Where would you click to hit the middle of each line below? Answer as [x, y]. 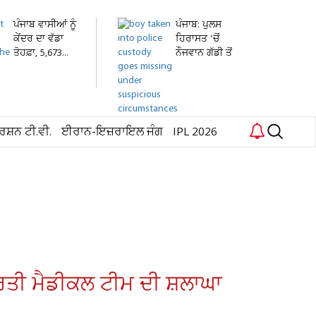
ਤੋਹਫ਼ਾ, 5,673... [41, 53]
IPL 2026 [195, 132]
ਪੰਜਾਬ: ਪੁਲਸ [199, 25]
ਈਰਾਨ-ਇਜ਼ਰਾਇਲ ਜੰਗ [112, 132]
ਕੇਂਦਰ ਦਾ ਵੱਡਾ [38, 39]
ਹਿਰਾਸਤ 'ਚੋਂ [197, 39]
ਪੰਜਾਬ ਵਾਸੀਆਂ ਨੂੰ [45, 25]
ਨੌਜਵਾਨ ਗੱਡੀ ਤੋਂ [204, 53]
